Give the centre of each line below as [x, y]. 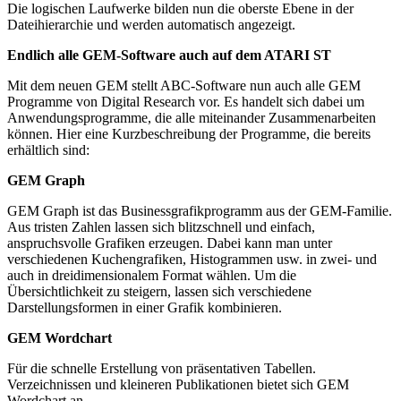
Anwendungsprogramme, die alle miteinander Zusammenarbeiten [192, 117]
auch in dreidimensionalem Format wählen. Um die [152, 275]
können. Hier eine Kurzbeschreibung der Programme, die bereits [189, 133]
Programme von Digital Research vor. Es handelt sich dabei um [186, 101]
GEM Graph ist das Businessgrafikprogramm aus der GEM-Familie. [200, 210]
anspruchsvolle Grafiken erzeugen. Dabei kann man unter [170, 243]
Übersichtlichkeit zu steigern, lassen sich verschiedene [159, 291]
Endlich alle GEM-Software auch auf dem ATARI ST [169, 55]
